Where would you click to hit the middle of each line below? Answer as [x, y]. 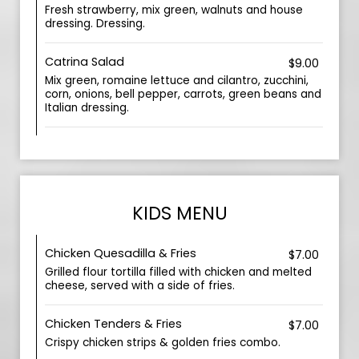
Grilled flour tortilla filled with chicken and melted [178, 272]
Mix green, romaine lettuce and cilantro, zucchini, [177, 81]
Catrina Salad [85, 62]
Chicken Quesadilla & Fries [121, 253]
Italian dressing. [87, 108]
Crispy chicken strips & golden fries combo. [163, 343]
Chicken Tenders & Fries [113, 324]
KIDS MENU [179, 213]
